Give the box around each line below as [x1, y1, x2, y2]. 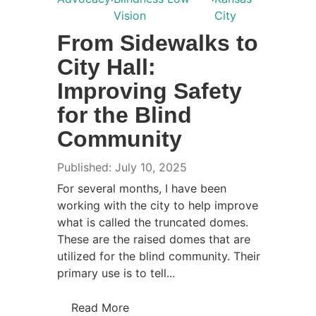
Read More [71, 300, 129, 315]
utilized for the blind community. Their [56, 248, 260, 263]
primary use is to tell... [56, 265, 175, 280]
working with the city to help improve [56, 197, 258, 212]
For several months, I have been [56, 181, 226, 195]
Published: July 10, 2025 [56, 159, 187, 174]
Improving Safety [56, 78, 242, 104]
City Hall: [56, 54, 156, 80]
